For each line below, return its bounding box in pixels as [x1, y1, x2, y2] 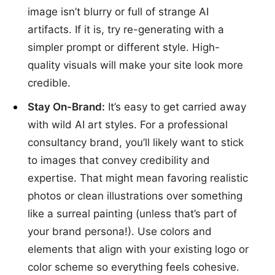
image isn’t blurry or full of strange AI [28, 6, 209, 18]
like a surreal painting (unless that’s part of [28, 207, 237, 220]
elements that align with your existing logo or [28, 242, 249, 255]
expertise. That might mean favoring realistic [28, 171, 248, 184]
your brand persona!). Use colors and [28, 225, 212, 238]
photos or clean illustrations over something [28, 189, 242, 202]
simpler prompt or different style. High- [28, 41, 220, 54]
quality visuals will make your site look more [28, 59, 243, 72]
